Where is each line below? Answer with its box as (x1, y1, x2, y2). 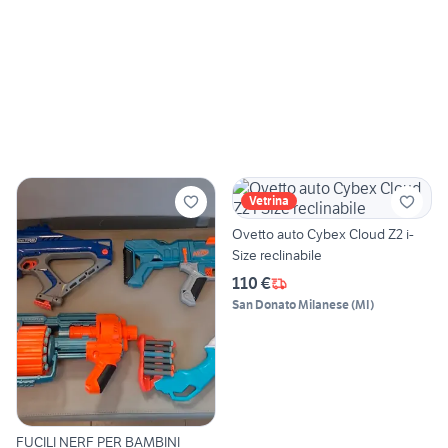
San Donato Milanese (232, 297, 349, 313)
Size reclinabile (232, 246, 322, 265)
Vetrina (249, 193, 289, 209)
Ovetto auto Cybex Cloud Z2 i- (232, 225, 414, 244)
